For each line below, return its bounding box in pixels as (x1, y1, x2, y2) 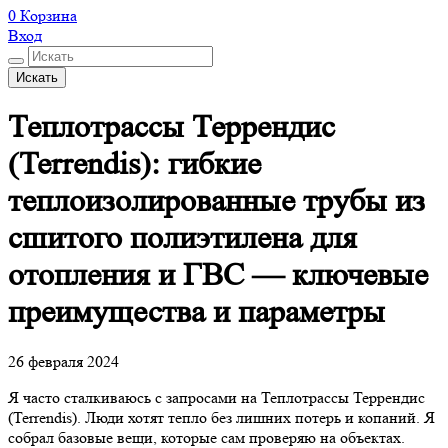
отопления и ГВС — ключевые (8, 257, 428, 294)
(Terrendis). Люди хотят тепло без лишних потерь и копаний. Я (8, 408, 435, 428)
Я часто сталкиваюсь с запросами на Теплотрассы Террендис (8, 388, 425, 408)
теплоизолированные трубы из (8, 183, 425, 220)
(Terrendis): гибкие (8, 146, 261, 183)
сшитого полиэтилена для (8, 220, 357, 257)
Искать (16, 69, 58, 85)
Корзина (20, 5, 77, 25)
